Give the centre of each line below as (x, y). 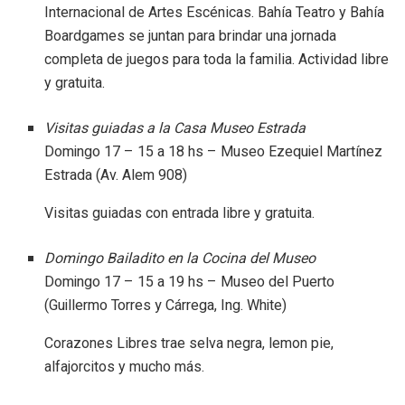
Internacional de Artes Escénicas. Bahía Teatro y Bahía (215, 12)
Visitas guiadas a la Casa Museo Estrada (175, 128)
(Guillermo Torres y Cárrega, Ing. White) (166, 305)
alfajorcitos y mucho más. (125, 366)
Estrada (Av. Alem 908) (116, 175)
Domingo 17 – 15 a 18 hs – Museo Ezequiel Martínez (214, 151)
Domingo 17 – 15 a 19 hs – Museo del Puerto (190, 282)
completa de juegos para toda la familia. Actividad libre (217, 59)
